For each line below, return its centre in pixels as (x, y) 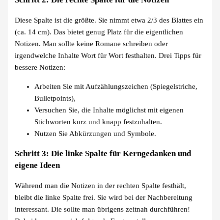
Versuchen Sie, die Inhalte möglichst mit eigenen (109, 110)
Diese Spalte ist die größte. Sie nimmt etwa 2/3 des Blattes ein (109, 20)
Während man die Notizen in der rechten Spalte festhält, (101, 185)
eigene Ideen (38, 165)
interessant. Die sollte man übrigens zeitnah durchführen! (103, 209)
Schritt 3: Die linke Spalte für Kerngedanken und (103, 153)
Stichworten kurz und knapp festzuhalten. (98, 122)
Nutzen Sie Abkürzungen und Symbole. (96, 133)
